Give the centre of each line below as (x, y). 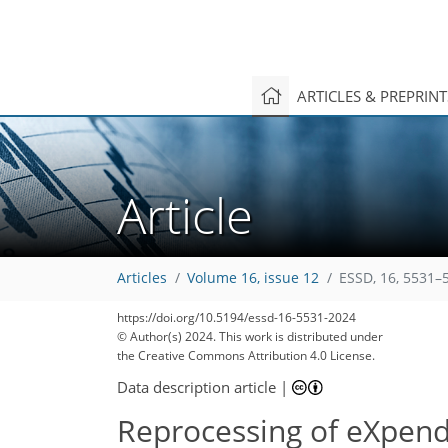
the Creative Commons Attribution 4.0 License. (246, 355)
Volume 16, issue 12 (253, 278)
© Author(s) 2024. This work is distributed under (250, 336)
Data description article (196, 386)
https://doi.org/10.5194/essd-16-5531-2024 (236, 317)
